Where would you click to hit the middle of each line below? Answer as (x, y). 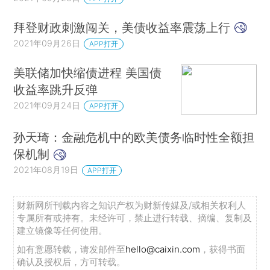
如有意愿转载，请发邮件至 (71, 249)
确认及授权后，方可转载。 (71, 262)
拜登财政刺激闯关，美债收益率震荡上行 (124, 27)
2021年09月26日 (47, 43)
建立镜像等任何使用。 (62, 230)
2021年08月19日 (46, 170)
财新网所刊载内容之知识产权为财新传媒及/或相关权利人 (132, 205)
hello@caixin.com (163, 249)
